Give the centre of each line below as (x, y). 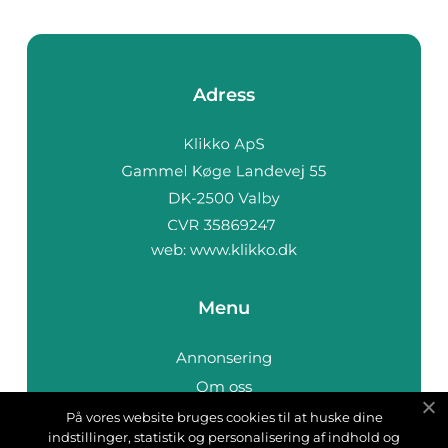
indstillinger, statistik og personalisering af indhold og (224, 437)
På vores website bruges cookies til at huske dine (224, 417)
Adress (224, 95)
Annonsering (224, 357)
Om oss (224, 386)
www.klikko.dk (243, 249)
